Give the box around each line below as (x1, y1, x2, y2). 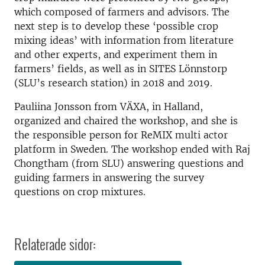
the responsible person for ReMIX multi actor (14, 129, 228, 141)
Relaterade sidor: (14, 233, 96, 254)
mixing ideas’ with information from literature (14, 34, 234, 46)
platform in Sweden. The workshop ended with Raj (14, 143, 250, 155)
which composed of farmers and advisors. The (14, 6, 230, 18)
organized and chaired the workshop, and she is (14, 115, 238, 127)
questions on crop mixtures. (14, 186, 146, 198)
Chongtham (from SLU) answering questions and (14, 157, 244, 169)
